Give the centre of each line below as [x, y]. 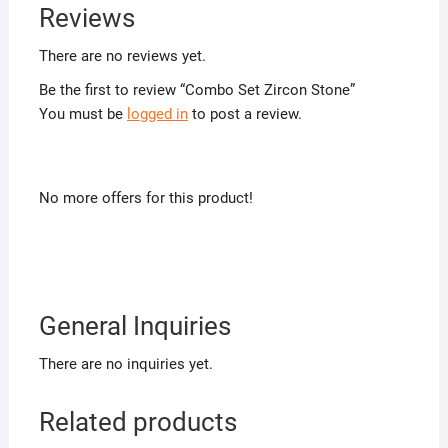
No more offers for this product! [145, 198]
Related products [137, 422]
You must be [82, 114]
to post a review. [244, 114]
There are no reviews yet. [122, 56]
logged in [157, 114]
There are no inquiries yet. [125, 364]
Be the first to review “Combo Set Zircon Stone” [196, 90]
